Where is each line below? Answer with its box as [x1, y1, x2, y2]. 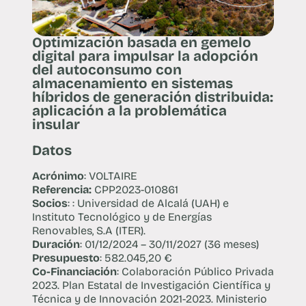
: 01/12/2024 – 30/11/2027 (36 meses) [79, 238, 259, 251]
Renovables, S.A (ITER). [31, 224, 145, 238]
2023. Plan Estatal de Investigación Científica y [31, 279, 270, 292]
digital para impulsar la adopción [31, 47, 258, 65]
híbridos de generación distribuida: [31, 88, 273, 106]
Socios [31, 197, 68, 210]
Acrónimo [31, 169, 84, 183]
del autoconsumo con [31, 61, 182, 79]
